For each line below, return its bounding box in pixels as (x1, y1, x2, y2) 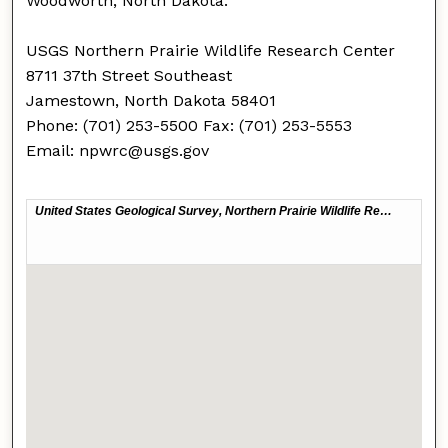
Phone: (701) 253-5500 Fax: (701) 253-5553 (26, 115, 353, 135)
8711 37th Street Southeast (26, 65, 233, 85)
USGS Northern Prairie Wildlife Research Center (26, 40, 396, 60)
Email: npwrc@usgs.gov (26, 140, 210, 160)
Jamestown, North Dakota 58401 (26, 90, 277, 110)
